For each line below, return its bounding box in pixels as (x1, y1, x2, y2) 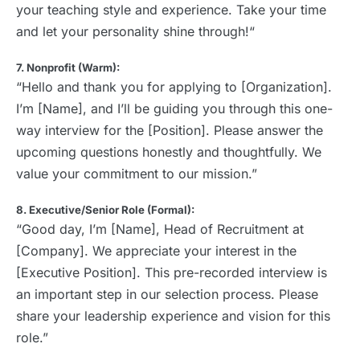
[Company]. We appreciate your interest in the (16, 243, 297, 260)
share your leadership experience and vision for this (16, 308, 330, 325)
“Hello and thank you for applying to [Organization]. (16, 79, 332, 96)
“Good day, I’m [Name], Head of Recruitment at (16, 221, 304, 238)
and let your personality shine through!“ (16, 23, 255, 40)
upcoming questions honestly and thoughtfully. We (16, 144, 321, 161)
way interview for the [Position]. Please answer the (16, 122, 323, 139)
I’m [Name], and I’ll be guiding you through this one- (16, 100, 333, 117)
